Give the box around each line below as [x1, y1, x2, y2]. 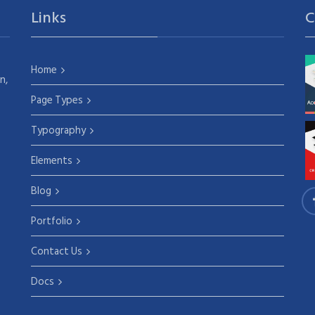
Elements [31, 152, 72, 170]
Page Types [31, 91, 83, 110]
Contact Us [31, 243, 82, 261]
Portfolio [31, 212, 72, 231]
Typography [31, 122, 86, 140]
